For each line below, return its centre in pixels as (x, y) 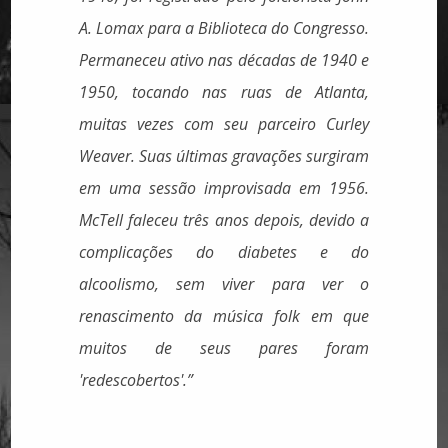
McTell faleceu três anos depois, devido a (224, 220)
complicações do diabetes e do (224, 252)
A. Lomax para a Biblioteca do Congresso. (224, 28)
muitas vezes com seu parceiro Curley (224, 124)
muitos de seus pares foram (224, 348)
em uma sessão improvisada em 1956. (224, 188)
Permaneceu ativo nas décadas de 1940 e (224, 60)
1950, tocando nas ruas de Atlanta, (224, 92)
